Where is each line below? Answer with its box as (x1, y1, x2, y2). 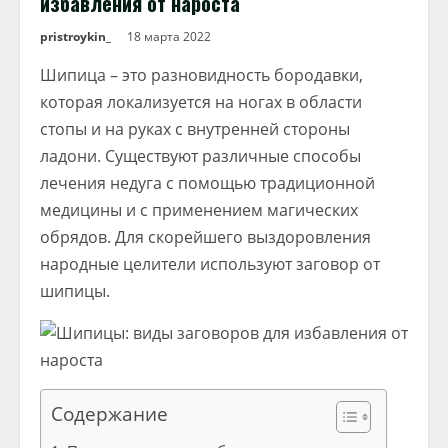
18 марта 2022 (127, 28, 214, 45)
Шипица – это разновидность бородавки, (40, 64, 363, 86)
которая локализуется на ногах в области (40, 91, 362, 113)
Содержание (51, 400, 168, 427)
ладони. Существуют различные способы (40, 145, 361, 167)
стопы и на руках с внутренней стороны (40, 118, 350, 140)
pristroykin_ (40, 28, 111, 45)
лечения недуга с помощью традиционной (40, 172, 375, 194)
